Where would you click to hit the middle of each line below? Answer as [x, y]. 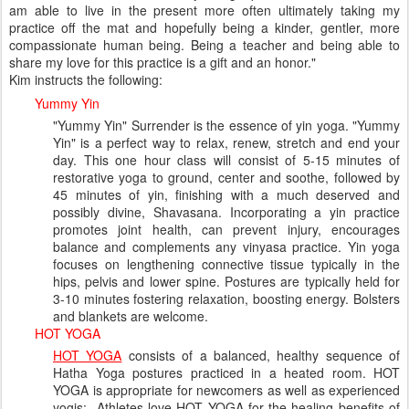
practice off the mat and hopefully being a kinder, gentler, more [204, 28]
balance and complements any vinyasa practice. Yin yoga [226, 247]
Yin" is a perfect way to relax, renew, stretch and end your [226, 143]
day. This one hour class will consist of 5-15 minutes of [226, 160]
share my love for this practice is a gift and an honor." [163, 63]
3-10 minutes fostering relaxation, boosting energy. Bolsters [226, 299]
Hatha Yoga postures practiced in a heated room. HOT [226, 373]
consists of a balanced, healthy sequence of [261, 356]
